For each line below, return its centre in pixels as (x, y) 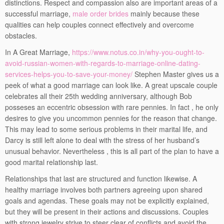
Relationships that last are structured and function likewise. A (101, 179)
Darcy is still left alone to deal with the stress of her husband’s (102, 140)
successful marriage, (39, 14)
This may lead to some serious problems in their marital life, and (106, 129)
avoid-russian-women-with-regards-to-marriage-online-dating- (103, 63)
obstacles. (21, 36)
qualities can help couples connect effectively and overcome (99, 25)
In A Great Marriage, (38, 52)
